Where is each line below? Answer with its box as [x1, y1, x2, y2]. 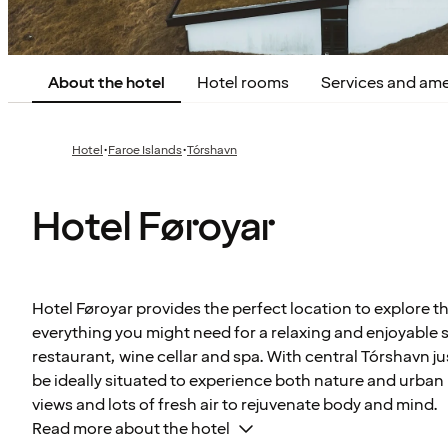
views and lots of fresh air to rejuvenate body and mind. [32, 394, 438, 417]
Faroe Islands [108, 141, 182, 159]
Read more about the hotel [32, 418, 230, 441]
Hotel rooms [197, 71, 289, 94]
